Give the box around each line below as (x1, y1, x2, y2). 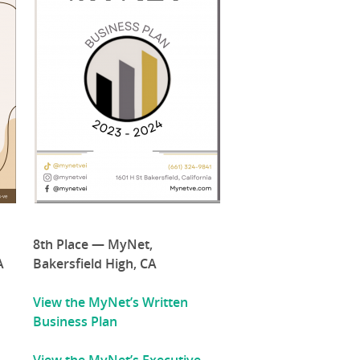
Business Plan (33, 313, 118, 331)
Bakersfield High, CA (33, 255, 157, 273)
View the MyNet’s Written (33, 293, 189, 312)
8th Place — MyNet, (33, 235, 153, 254)
